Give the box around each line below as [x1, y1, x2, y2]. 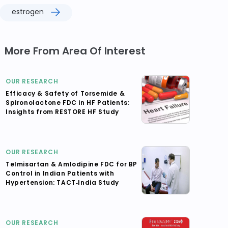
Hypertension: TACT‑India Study [6, 178, 119, 187]
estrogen [12, 7, 44, 17]
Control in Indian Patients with [6, 169, 115, 178]
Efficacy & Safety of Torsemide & [6, 89, 125, 98]
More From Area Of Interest [5, 44, 146, 58]
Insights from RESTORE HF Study [6, 107, 120, 116]
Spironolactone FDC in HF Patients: [6, 98, 130, 107]
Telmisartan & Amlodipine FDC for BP [6, 160, 138, 168]
